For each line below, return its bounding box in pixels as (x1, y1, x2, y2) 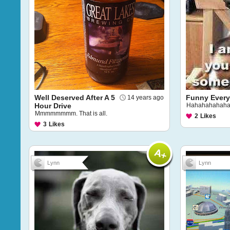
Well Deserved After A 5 (34, 93, 115, 102)
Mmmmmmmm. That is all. (35, 110, 107, 117)
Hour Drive (34, 102, 71, 110)
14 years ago (127, 94, 164, 101)
